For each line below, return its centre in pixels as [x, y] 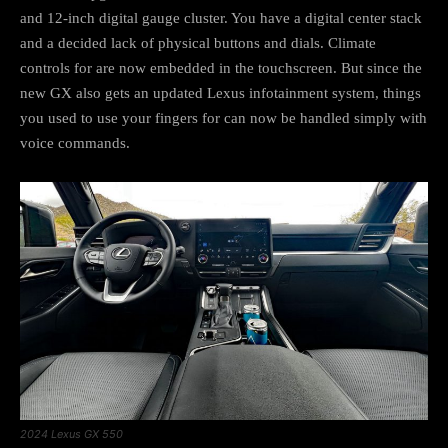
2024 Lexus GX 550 [71, 433]
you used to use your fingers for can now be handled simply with [223, 117]
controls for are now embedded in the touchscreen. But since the [221, 67]
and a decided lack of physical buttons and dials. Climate [198, 42]
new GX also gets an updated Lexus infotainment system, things [220, 92]
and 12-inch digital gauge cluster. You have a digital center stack [221, 17]
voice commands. [75, 142]
